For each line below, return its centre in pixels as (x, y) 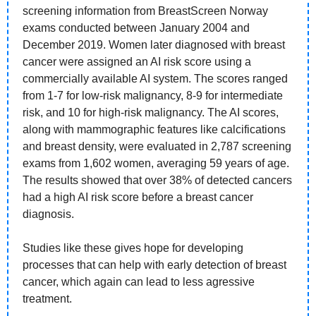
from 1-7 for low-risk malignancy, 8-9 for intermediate (153, 96)
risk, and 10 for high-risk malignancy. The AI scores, (151, 113)
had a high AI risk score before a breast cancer (138, 197)
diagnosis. (50, 214)
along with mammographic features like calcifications (154, 130)
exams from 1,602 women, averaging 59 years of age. (156, 164)
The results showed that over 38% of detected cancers (157, 181)
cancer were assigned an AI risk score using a (137, 62)
